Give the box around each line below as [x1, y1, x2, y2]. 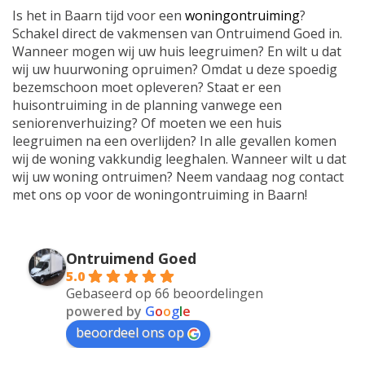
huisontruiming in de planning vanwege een [12, 96, 282, 115]
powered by [66, 302, 145, 321]
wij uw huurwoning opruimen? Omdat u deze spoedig [12, 60, 337, 79]
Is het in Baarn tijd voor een [12, 7, 185, 25]
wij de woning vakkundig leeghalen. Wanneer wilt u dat [12, 150, 346, 169]
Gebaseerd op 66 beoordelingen [66, 284, 263, 303]
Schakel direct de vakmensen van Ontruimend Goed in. [12, 24, 342, 43]
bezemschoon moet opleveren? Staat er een [12, 78, 281, 97]
